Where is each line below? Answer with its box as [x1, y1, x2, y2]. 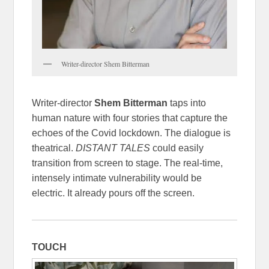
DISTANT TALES [73, 142, 151, 153]
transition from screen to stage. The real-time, [32, 157, 223, 168]
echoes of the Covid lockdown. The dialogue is [32, 127, 231, 138]
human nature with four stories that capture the [32, 112, 228, 123]
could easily [150, 142, 204, 153]
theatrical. [32, 142, 74, 153]
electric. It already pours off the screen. [32, 187, 195, 198]
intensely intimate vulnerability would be [32, 172, 202, 183]
